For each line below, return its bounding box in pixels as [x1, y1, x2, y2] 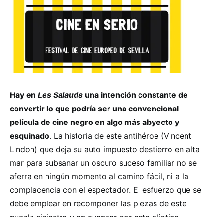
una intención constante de [83, 90, 188, 100]
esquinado [10, 130, 49, 140]
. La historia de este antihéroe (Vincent [49, 130, 191, 140]
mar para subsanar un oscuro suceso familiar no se [10, 157, 197, 168]
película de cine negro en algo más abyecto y [10, 117, 179, 127]
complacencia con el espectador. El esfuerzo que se [10, 185, 201, 195]
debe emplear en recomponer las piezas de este [10, 198, 186, 208]
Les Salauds [38, 90, 83, 100]
